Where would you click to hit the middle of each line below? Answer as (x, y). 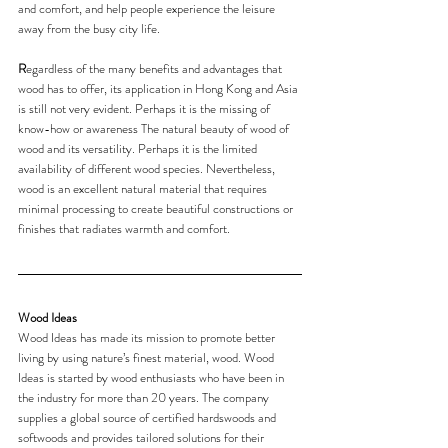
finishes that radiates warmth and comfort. (124, 228)
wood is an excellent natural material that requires (144, 188)
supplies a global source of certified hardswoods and (148, 417)
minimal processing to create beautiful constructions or (157, 208)
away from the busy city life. (89, 28)
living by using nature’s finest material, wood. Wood (147, 357)
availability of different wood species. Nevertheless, (148, 168)
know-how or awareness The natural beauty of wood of (155, 128)
